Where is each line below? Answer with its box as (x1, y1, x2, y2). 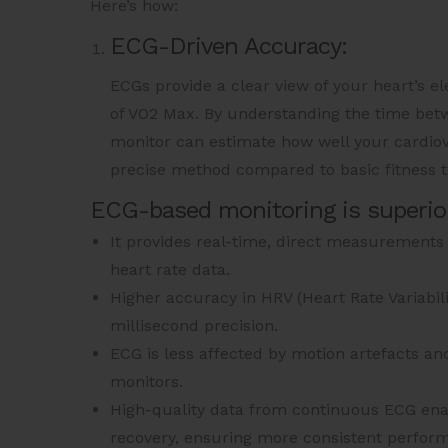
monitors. (110, 372, 183, 392)
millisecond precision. (110, 316, 278, 336)
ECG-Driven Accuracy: (110, 32, 347, 61)
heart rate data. (110, 260, 230, 280)
